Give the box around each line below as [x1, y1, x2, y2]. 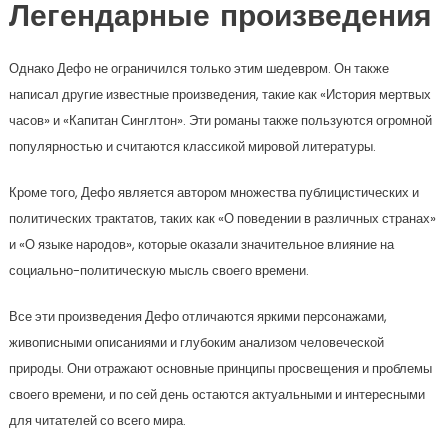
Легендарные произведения [8, 3, 432, 35]
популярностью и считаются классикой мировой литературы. [8, 137, 376, 157]
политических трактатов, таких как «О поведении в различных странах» [8, 209, 436, 229]
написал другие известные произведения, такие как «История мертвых [8, 85, 431, 105]
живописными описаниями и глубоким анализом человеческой [8, 333, 384, 353]
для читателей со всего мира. [8, 411, 186, 431]
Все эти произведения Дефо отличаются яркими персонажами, [8, 307, 387, 327]
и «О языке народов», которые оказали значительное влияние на [8, 235, 394, 255]
